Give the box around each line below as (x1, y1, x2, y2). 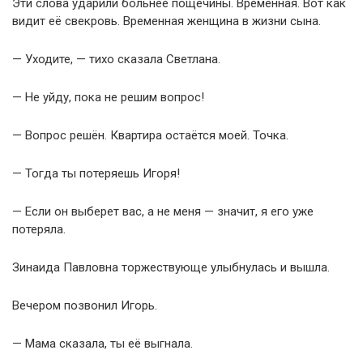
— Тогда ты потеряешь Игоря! (12, 165, 180, 181)
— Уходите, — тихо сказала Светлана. (12, 51, 220, 66)
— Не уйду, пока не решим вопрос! (12, 89, 204, 105)
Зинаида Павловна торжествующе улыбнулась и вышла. (12, 259, 330, 275)
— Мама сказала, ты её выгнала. (12, 335, 193, 351)
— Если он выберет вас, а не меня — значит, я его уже (12, 203, 314, 219)
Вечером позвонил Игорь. (12, 297, 157, 313)
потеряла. (12, 221, 66, 237)
